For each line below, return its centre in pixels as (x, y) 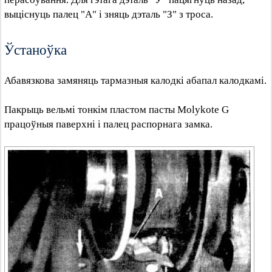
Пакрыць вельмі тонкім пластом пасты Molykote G (117, 110)
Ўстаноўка (36, 49)
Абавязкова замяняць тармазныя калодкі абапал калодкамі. (135, 80)
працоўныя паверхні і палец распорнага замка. (108, 124)
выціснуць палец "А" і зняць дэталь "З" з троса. (109, 14)
